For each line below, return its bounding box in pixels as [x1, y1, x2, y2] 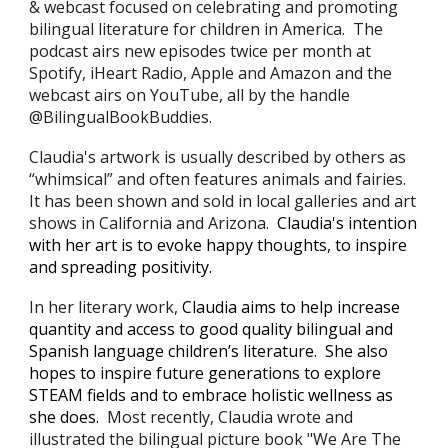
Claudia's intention [277, 212, 418, 234]
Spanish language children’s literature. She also [29, 340, 389, 362]
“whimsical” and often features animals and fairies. [29, 168, 411, 190]
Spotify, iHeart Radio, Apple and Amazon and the [29, 62, 393, 84]
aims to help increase [237, 296, 401, 318]
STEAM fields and [29, 384, 163, 406]
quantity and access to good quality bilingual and [29, 318, 394, 340]
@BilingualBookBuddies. [29, 106, 213, 128]
